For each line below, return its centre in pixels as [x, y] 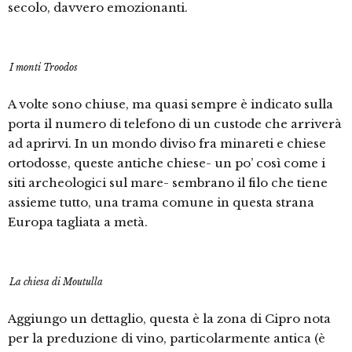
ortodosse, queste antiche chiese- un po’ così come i [167, 163]
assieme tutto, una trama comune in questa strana [161, 202]
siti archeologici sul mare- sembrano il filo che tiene [168, 183]
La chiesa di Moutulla [56, 282]
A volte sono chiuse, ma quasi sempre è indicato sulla [170, 104]
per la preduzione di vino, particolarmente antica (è [167, 338]
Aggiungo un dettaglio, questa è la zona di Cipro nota [169, 319]
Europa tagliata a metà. [78, 222]
